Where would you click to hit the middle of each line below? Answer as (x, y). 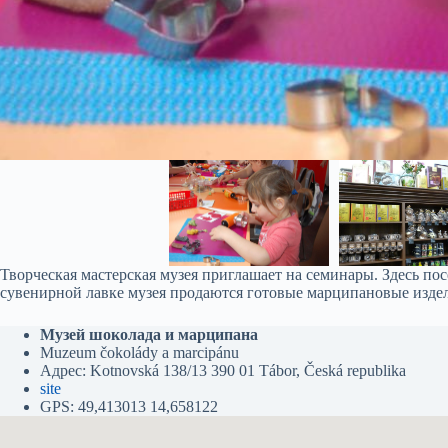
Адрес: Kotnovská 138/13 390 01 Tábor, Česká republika (223, 371)
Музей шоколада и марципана (149, 335)
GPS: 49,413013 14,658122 (129, 407)
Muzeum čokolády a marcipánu (139, 353)
